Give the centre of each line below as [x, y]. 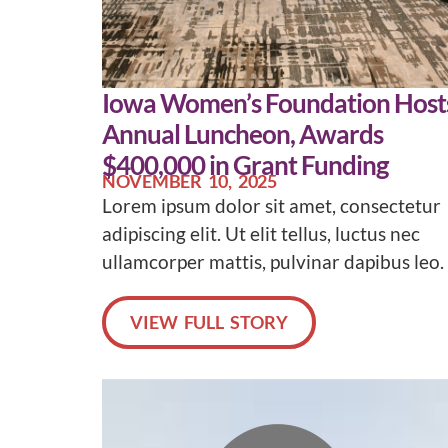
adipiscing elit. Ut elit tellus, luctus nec [261, 233]
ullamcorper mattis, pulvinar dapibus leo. [273, 261]
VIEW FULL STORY [209, 321]
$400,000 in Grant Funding [245, 164]
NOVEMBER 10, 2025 [190, 180]
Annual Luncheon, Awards [242, 133]
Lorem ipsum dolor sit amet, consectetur [271, 205]
